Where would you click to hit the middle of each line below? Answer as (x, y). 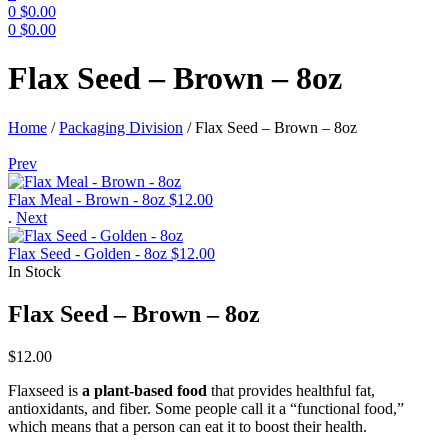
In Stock (34, 271)
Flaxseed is (45, 390)
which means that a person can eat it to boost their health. (187, 426)
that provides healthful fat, (291, 390)
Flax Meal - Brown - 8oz (86, 199)
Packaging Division (121, 127)
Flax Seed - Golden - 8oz (87, 253)
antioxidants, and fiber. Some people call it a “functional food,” (206, 408)
